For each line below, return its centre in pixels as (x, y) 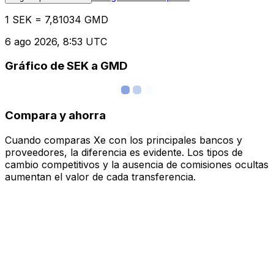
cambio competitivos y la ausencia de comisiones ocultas (137, 164)
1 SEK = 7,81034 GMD (57, 19)
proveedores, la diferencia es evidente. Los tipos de (124, 152)
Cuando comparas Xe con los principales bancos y (124, 140)
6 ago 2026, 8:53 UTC (56, 41)
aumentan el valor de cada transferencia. (100, 176)
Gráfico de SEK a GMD (66, 66)
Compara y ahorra (55, 115)
